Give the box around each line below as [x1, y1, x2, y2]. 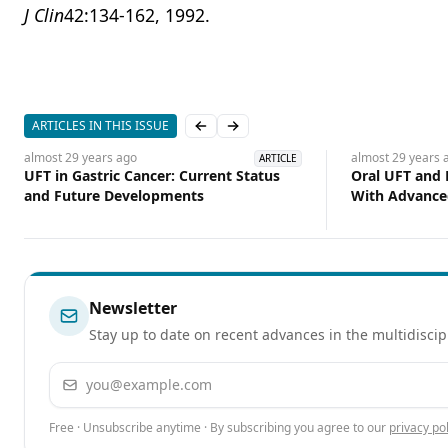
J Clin [24, 3, 64, 27]
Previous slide [199, 124, 293, 144]
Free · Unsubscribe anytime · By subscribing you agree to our [49, 419, 386, 436]
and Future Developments [24, 186, 205, 205]
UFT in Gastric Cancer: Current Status [24, 166, 281, 185]
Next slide [231, 124, 299, 144]
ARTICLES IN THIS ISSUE [32, 117, 169, 134]
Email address [49, 363, 155, 385]
